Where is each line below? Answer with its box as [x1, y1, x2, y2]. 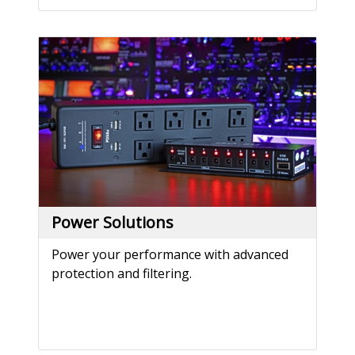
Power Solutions [52, 212, 174, 234]
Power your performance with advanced [52, 246, 288, 264]
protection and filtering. [52, 265, 192, 283]
